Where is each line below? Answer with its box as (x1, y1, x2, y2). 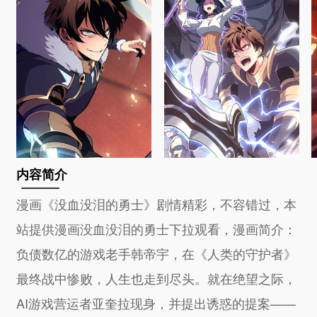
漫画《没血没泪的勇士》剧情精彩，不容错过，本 (16, 194, 297, 213)
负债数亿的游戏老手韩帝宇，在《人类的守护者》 (16, 243, 297, 263)
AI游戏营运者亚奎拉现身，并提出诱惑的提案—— (16, 293, 296, 312)
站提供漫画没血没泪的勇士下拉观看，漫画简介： (16, 219, 297, 238)
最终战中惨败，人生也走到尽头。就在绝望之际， (16, 268, 297, 287)
